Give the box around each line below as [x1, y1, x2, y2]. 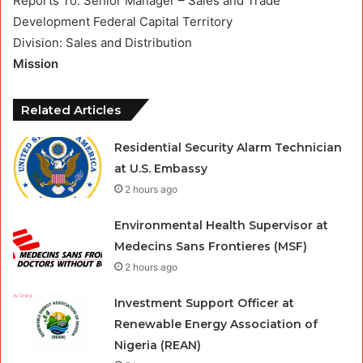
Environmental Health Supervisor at [114, 217, 329, 233]
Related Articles [21, 101, 121, 117]
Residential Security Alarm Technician [114, 139, 343, 155]
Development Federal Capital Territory [13, 13, 233, 29]
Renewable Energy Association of [114, 316, 318, 331]
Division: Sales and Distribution [13, 34, 192, 50]
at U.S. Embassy [114, 160, 208, 176]
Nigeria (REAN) [114, 337, 202, 352]
